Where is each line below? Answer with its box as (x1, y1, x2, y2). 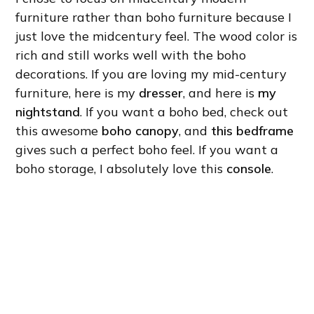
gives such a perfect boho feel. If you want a (15, 142, 279, 158)
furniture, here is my (15, 85, 139, 102)
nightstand (15, 104, 81, 121)
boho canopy (102, 123, 179, 139)
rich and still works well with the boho (15, 47, 247, 64)
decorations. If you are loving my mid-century (15, 66, 287, 83)
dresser (139, 85, 184, 102)
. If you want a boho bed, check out (80, 104, 289, 121)
